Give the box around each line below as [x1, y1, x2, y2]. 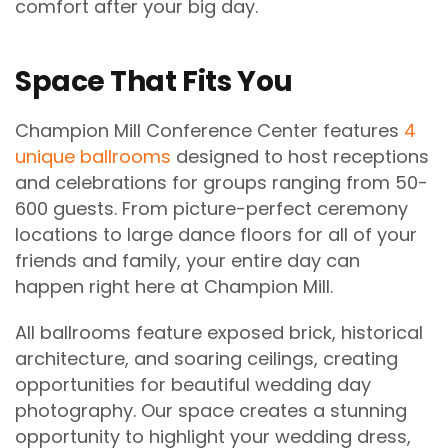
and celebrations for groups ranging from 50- [15, 169, 428, 195]
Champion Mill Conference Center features [15, 117, 404, 143]
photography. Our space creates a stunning [15, 397, 407, 423]
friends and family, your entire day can [15, 247, 360, 273]
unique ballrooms [15, 143, 171, 169]
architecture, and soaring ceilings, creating [15, 345, 398, 371]
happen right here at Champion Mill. [15, 273, 333, 299]
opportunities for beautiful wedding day [15, 371, 371, 397]
